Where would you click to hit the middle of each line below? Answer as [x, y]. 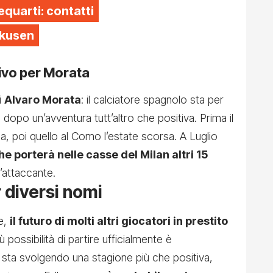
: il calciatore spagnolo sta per [152, 99]
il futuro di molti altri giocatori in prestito [119, 221]
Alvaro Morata [43, 99]
